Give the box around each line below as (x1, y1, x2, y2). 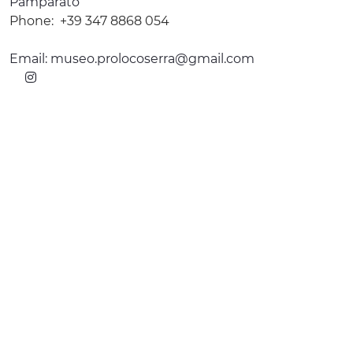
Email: (9, 51, 50, 67)
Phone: (9, 13, 54, 29)
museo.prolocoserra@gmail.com (50, 51, 255, 67)
